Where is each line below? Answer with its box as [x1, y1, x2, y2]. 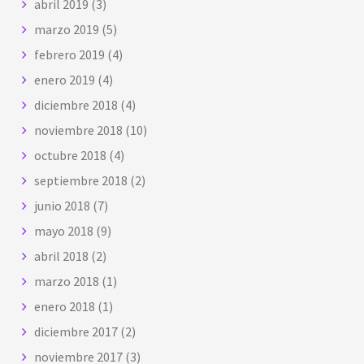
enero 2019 [34, 71, 96, 88]
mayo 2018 [34, 222, 94, 239]
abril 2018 [34, 247, 89, 264]
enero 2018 [34, 297, 96, 314]
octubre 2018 [34, 146, 107, 163]
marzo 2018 [34, 272, 100, 289]
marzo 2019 [34, 20, 100, 37]
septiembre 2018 [34, 171, 128, 188]
